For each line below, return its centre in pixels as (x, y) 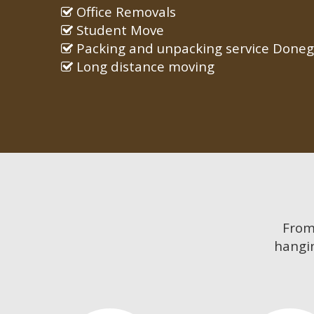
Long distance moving (144, 67)
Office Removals (124, 12)
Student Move (118, 30)
